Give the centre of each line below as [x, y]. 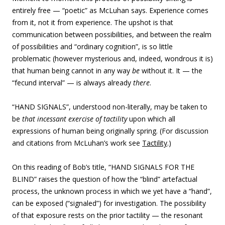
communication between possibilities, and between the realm [112, 34]
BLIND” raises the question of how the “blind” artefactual [105, 179]
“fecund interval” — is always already [73, 83]
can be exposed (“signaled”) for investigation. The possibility [109, 203]
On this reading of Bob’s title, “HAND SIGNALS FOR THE [103, 167]
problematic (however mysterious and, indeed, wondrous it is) [113, 59]
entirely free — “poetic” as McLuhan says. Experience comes [110, 10]
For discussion [185, 131]
